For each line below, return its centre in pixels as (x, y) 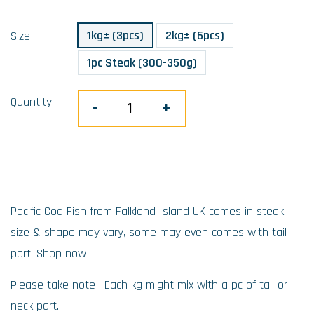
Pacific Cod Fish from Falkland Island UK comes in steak (147, 212)
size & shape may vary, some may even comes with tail (149, 233)
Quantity (31, 102)
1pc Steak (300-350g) (142, 63)
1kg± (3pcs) (115, 36)
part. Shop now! (50, 254)
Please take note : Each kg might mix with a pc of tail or (149, 285)
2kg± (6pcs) (195, 36)
